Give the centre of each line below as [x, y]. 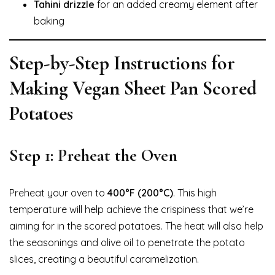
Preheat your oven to [58, 192]
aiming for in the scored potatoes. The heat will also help [136, 226]
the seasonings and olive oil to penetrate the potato [127, 242]
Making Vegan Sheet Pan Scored [133, 88]
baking [49, 21]
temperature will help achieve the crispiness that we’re [131, 209]
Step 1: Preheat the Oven [93, 155]
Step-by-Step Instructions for [122, 63]
